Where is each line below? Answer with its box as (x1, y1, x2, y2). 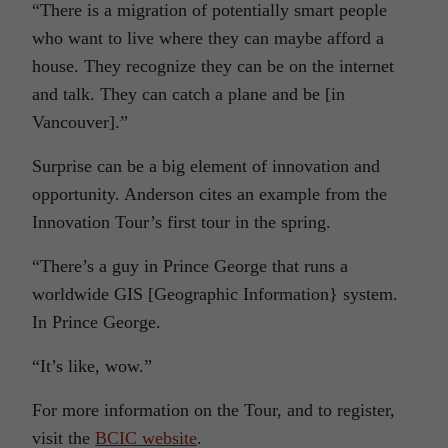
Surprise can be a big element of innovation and (32, 156, 380, 177)
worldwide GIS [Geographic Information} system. (32, 284, 398, 305)
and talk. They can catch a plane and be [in (32, 84, 345, 105)
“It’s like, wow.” (32, 356, 152, 377)
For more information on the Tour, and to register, (32, 400, 395, 421)
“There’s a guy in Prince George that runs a (32, 256, 348, 277)
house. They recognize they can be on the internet (32, 56, 394, 77)
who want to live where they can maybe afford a (32, 28, 384, 49)
